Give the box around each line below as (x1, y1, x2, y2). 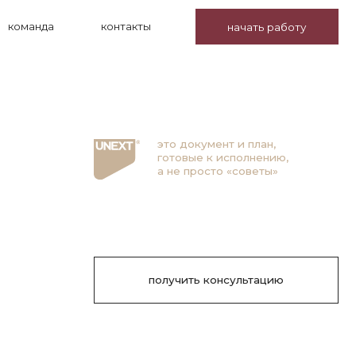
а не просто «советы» (64, 147, 172, 159)
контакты (13, 17, 59, 29)
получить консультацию (56, 244, 177, 256)
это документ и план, (64, 122, 171, 135)
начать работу (126, 17, 198, 30)
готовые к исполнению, (64, 135, 182, 147)
